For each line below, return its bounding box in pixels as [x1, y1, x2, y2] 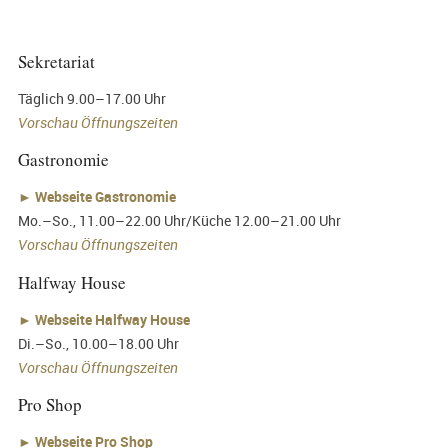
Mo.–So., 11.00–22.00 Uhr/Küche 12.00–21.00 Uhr [17, 211, 341, 231]
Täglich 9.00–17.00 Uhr [17, 89, 166, 109]
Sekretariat [17, 49, 95, 73]
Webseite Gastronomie [34, 187, 176, 207]
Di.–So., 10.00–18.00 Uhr [17, 333, 179, 353]
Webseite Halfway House [34, 309, 190, 329]
